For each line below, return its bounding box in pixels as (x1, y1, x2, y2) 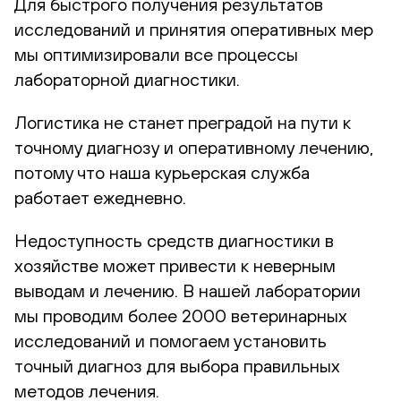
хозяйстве (14, 254, 98, 276)
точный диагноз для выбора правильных (14, 354, 340, 376)
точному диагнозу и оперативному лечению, (14, 136, 373, 158)
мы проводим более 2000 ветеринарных (14, 304, 347, 326)
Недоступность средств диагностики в (14, 229, 334, 251)
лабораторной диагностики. (14, 68, 240, 90)
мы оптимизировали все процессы (14, 43, 298, 64)
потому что (14, 161, 109, 183)
